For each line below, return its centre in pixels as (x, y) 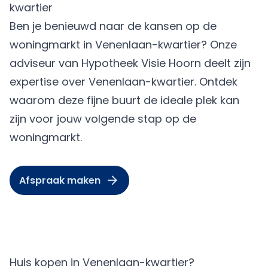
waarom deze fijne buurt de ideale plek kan (124, 100)
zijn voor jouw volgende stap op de (103, 119)
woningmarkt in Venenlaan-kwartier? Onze (123, 45)
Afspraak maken (60, 180)
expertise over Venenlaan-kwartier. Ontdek (124, 82)
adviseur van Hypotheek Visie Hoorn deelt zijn (130, 63)
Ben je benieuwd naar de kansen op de (113, 26)
